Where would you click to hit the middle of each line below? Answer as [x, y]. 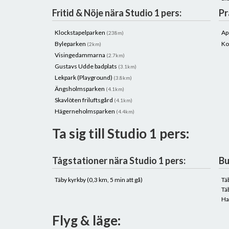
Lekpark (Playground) [84, 77]
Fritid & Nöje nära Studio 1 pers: [117, 13]
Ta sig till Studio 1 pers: [121, 133]
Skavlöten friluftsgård [84, 100]
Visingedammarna [81, 55]
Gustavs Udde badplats [86, 66]
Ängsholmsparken [80, 89]
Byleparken [71, 44]
